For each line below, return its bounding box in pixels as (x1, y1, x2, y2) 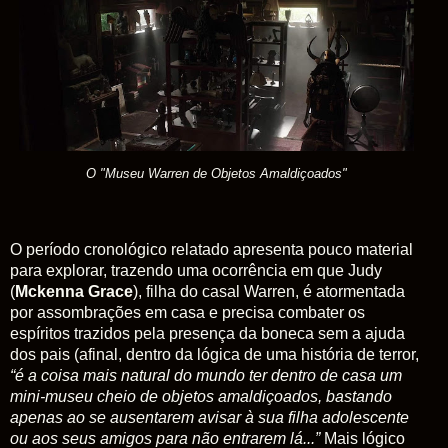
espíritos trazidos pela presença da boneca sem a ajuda (10, 324, 405, 342)
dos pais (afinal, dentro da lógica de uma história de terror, (10, 345, 419, 363)
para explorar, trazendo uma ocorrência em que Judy (10, 261, 382, 279)
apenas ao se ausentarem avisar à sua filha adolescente (10, 408, 409, 426)
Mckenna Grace (15, 282, 133, 300)
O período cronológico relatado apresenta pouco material (10, 240, 413, 258)
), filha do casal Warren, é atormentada (133, 282, 405, 300)
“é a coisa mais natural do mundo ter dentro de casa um (10, 366, 402, 384)
